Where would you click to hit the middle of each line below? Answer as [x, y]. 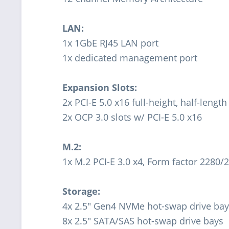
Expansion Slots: [100, 87]
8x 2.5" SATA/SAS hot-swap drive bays [143, 221]
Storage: [81, 191]
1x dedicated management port [130, 58]
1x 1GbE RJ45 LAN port [110, 43]
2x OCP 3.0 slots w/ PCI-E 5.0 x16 [132, 117]
